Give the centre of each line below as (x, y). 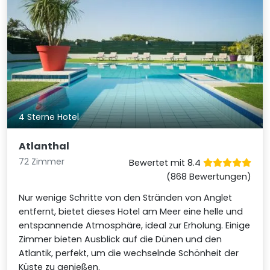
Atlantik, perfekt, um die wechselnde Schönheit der (129, 253)
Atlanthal (44, 146)
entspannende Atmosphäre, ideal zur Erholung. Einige (135, 225)
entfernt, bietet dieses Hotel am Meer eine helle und (131, 211)
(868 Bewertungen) (209, 176)
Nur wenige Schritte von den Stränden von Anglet (126, 197)
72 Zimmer (42, 161)
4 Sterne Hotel (49, 117)
